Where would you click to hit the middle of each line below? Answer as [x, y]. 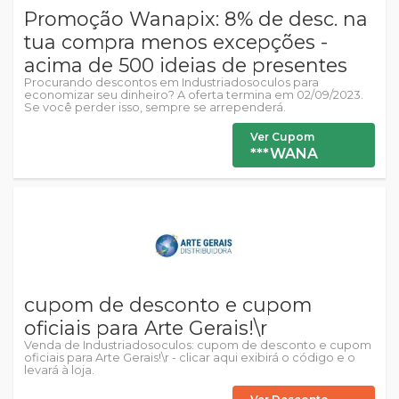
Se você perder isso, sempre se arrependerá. [155, 107]
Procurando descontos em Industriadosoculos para [171, 82]
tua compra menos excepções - [176, 42]
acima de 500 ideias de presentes [186, 65]
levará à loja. [59, 370]
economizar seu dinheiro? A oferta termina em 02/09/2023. [194, 95]
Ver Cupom [282, 137]
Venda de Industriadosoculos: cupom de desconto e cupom [198, 345]
